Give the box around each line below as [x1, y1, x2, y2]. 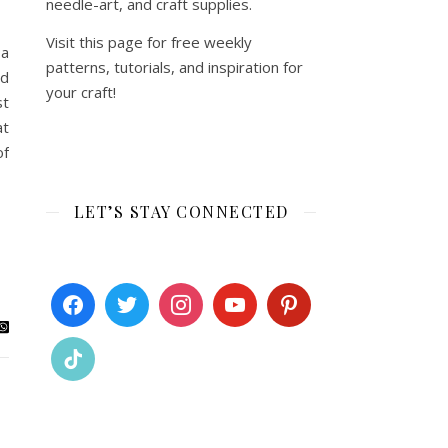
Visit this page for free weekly [46, 32, 252, 52]
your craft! [46, 82, 116, 102]
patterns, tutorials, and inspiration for [46, 57, 303, 77]
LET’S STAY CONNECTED [73, 201, 289, 222]
